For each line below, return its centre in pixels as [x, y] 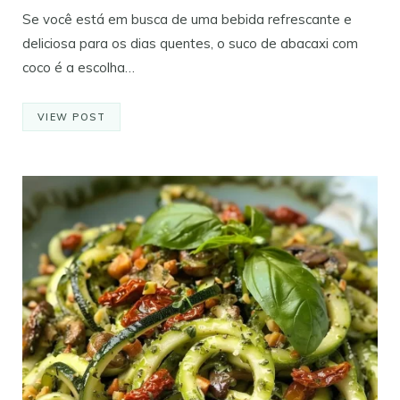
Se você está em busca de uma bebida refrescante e [187, 20]
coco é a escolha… [79, 68]
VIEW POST [72, 117]
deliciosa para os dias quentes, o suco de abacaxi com [190, 44]
